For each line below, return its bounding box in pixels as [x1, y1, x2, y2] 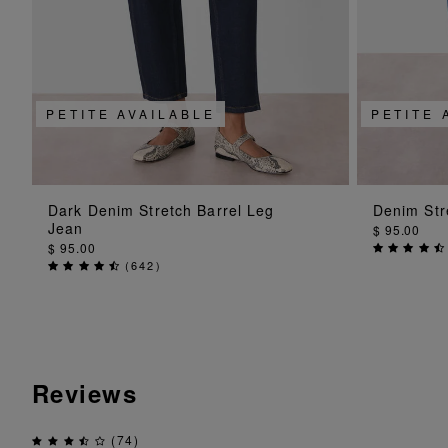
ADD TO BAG [130, 199, 250, 219]
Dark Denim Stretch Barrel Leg [48, 200, 275, 221]
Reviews [32, 376, 138, 411]
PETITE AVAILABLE [46, 105, 216, 123]
